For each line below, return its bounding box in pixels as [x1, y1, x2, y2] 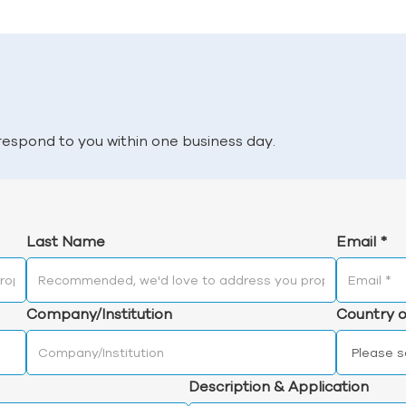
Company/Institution [26, 305, 173, 323]
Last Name [26, 233, 106, 250]
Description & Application [188, 378, 369, 395]
